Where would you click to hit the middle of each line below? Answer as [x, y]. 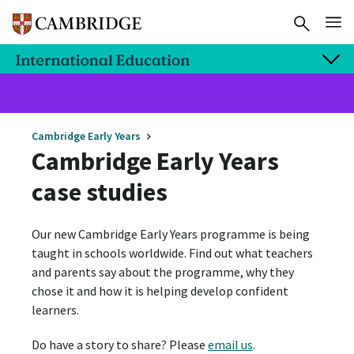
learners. [55, 310]
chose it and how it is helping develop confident [160, 291]
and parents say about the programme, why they [163, 272]
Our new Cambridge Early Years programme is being [171, 234]
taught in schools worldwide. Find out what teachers [172, 253]
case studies [100, 192]
